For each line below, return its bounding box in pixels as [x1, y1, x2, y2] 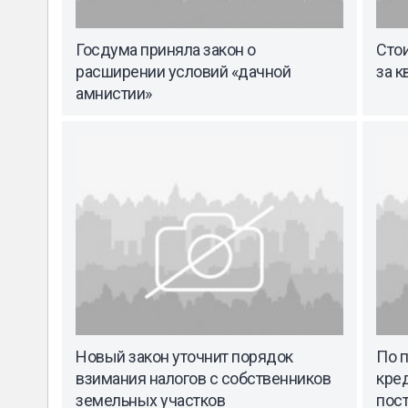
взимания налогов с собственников [76, 369, 331, 389]
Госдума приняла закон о [76, 39, 256, 59]
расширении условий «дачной [76, 61, 291, 81]
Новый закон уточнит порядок [76, 347, 293, 367]
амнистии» [76, 83, 152, 103]
